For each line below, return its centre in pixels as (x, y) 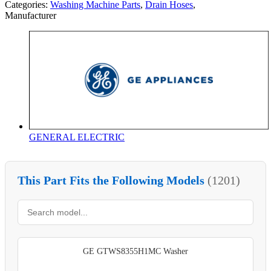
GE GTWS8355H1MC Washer (135, 251)
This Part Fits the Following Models (113, 180)
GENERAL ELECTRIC (77, 137)
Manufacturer (31, 15)
